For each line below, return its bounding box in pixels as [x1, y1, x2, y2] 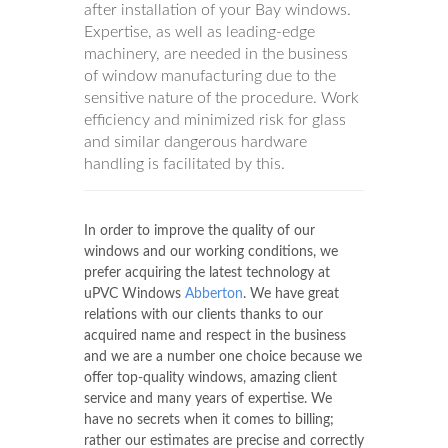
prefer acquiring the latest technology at [84, 266, 330, 281]
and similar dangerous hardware [84, 134, 307, 151]
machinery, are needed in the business [84, 46, 348, 63]
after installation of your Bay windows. [84, 2, 351, 19]
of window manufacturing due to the [84, 68, 336, 85]
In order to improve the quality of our [84, 224, 315, 239]
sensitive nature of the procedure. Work [84, 90, 359, 107]
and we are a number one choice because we [84, 350, 362, 365]
